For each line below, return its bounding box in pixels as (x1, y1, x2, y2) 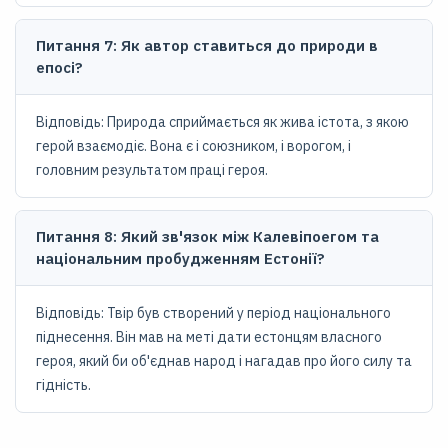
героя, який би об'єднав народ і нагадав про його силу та (36, 352, 412, 370)
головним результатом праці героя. (36, 161, 268, 179)
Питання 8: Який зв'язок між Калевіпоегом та (36, 227, 379, 246)
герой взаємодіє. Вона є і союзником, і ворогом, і (36, 137, 351, 155)
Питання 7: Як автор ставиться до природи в (36, 36, 378, 55)
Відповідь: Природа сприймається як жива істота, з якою (36, 113, 409, 131)
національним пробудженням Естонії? (36, 249, 325, 268)
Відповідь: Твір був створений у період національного (36, 304, 391, 322)
